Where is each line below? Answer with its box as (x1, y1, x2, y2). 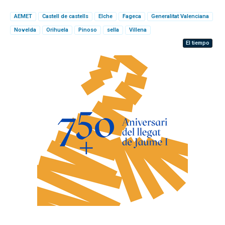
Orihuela (46, 26, 68, 33)
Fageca (123, 13, 141, 20)
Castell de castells (42, 13, 88, 20)
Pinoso (78, 26, 97, 33)
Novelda (14, 26, 36, 33)
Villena (129, 26, 147, 33)
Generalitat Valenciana (151, 13, 209, 20)
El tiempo (186, 39, 209, 46)
